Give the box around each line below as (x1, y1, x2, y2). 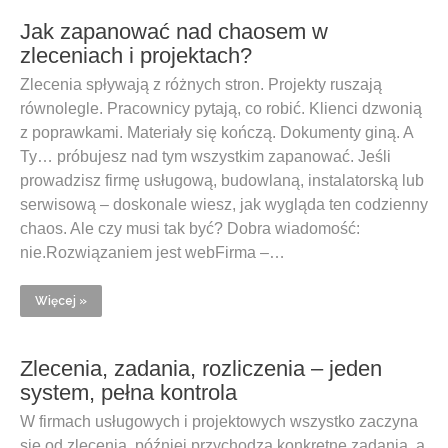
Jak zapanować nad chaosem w (20, 19, 328, 44)
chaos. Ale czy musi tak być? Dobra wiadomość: (20, 220, 360, 237)
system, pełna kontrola (20, 380, 237, 405)
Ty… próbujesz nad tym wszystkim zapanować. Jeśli (20, 148, 391, 165)
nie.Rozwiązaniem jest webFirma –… (20, 244, 285, 261)
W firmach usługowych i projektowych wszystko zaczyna (20, 413, 418, 430)
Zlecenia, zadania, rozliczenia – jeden (20, 356, 382, 381)
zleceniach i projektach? (20, 43, 252, 68)
